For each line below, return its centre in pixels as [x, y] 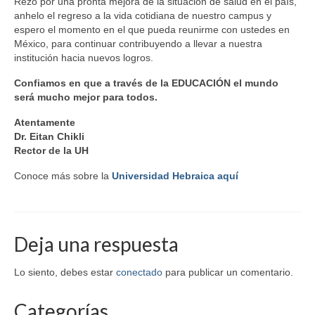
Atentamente [45, 122]
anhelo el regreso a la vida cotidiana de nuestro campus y [143, 15]
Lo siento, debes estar [65, 272]
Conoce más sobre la [63, 175]
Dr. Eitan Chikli [49, 136]
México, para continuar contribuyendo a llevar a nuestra [138, 43]
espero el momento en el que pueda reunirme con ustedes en [152, 29]
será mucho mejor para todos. [87, 97]
